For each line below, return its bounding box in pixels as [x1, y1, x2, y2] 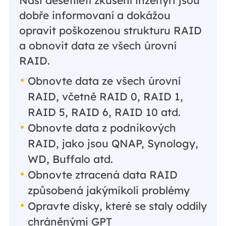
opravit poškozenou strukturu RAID [19, 23, 202, 37]
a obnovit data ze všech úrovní [19, 38, 177, 52]
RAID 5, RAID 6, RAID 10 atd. [27, 105, 181, 119]
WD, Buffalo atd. [27, 152, 113, 165]
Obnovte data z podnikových [27, 121, 176, 134]
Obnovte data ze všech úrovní [27, 74, 181, 87]
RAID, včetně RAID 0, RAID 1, [27, 89, 183, 103]
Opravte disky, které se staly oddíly [27, 199, 207, 212]
